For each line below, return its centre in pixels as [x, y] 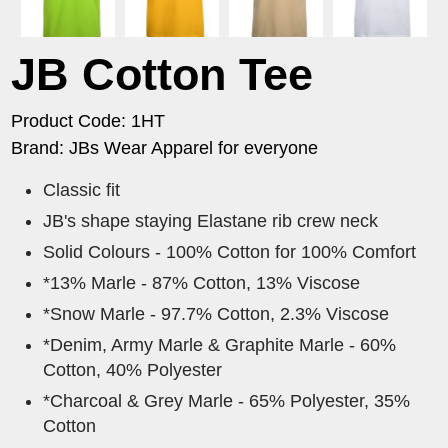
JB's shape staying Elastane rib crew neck [211, 221]
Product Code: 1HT [88, 121]
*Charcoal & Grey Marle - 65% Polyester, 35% [227, 401]
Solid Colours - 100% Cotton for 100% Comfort [230, 252]
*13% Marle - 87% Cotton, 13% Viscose [202, 283]
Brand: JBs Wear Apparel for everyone [165, 148]
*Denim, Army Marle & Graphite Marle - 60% [220, 345]
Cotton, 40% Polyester [133, 370]
